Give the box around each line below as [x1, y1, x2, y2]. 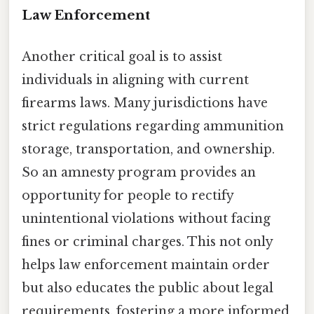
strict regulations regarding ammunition [22, 118, 284, 134]
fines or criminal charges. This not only [22, 233, 273, 250]
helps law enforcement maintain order [22, 257, 270, 273]
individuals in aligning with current [22, 71, 249, 88]
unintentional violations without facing [22, 210, 271, 226]
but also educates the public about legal [22, 280, 273, 296]
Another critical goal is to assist [22, 48, 222, 64]
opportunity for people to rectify [22, 187, 233, 203]
